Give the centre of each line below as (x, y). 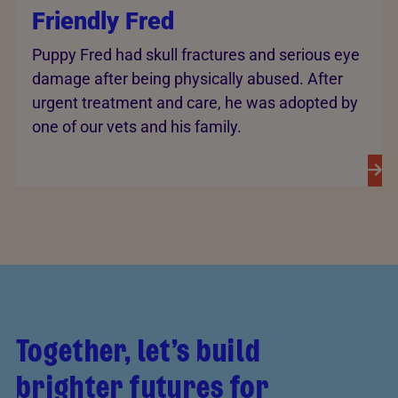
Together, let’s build (139, 351)
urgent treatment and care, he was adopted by (195, 102)
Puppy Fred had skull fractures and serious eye (196, 54)
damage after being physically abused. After (187, 78)
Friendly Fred (103, 22)
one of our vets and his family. (137, 126)
